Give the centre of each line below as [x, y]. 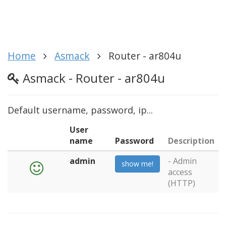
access [180, 172]
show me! [137, 163]
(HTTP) [182, 183]
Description [191, 140]
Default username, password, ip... [80, 110]
